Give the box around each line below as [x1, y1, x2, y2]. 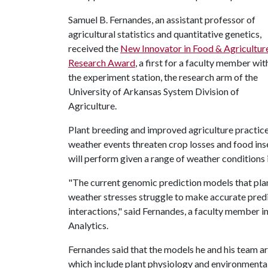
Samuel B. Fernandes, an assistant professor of [68, 14, 255, 25]
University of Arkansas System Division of [68, 86, 239, 97]
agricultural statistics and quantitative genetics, [68, 28, 261, 39]
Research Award [68, 57, 135, 68]
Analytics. [68, 220, 110, 231]
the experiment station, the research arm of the [68, 71, 258, 83]
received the [68, 42, 120, 54]
